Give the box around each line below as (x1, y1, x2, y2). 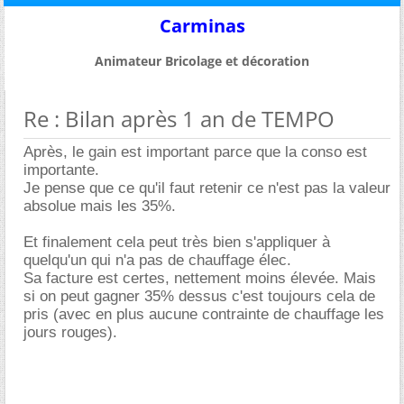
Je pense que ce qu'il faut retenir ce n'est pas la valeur (23, 179, 390, 197)
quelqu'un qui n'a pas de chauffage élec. (23, 251, 291, 269)
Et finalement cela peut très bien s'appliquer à (23, 233, 330, 251)
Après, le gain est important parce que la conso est (23, 142, 367, 161)
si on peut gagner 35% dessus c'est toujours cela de (23, 287, 375, 305)
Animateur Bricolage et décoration (95, 51, 309, 69)
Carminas (159, 13, 245, 38)
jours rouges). (23, 323, 117, 341)
